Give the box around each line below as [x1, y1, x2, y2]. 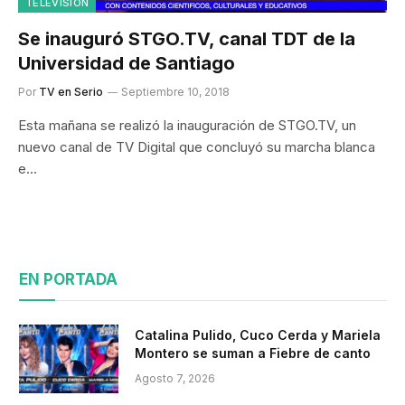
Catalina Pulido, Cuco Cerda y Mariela [135, 327, 381, 343]
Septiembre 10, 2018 [121, 85, 230, 99]
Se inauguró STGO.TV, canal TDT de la [18, 28, 355, 50]
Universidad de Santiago [18, 52, 235, 74]
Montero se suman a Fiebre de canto [135, 345, 371, 361]
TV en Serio [39, 85, 103, 99]
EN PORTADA [19, 270, 118, 288]
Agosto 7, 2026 [135, 372, 215, 385]
